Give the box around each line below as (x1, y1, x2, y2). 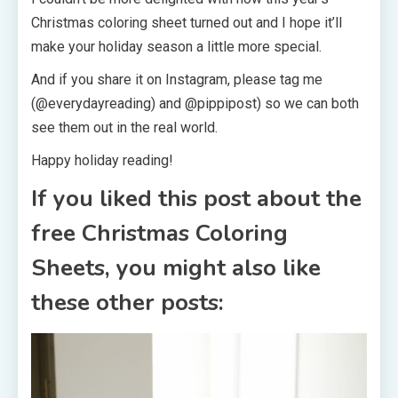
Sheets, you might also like (31, 251, 321, 283)
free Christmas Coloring (31, 217, 288, 249)
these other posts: (31, 286, 224, 318)
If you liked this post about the (31, 182, 362, 214)
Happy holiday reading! (31, 151, 173, 169)
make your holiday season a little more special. (31, 37, 322, 55)
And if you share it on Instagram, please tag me (31, 70, 322, 88)
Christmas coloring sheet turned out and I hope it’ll (31, 13, 342, 31)
